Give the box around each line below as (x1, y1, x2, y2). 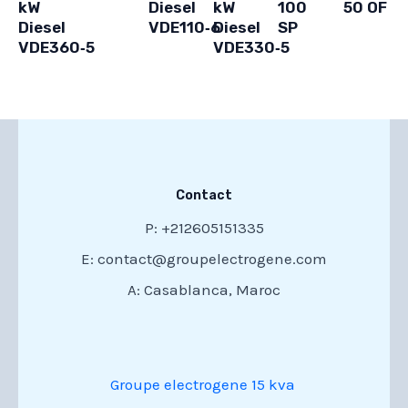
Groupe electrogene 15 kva (109, 375, 295, 394)
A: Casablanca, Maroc (127, 280, 280, 300)
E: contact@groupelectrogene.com (81, 250, 327, 269)
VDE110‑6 (148, 18, 220, 37)
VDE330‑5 (212, 38, 290, 57)
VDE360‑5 (18, 38, 95, 57)
